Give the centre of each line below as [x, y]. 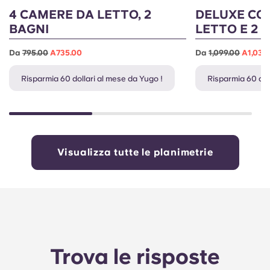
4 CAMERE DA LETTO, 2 [80, 15]
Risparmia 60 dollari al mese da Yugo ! [92, 79]
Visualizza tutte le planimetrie [135, 152]
